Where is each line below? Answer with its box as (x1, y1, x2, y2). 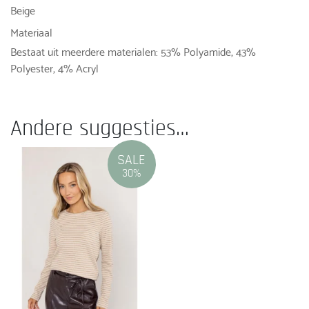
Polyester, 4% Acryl (10, 57, 99, 77)
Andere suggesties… (10, 117, 189, 140)
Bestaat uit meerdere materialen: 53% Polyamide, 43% (10, 41, 256, 60)
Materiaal (10, 21, 52, 41)
